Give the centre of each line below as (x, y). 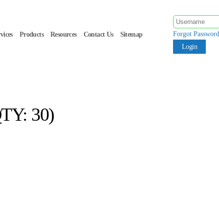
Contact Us (98, 34)
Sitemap (131, 34)
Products (32, 34)
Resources (64, 34)
